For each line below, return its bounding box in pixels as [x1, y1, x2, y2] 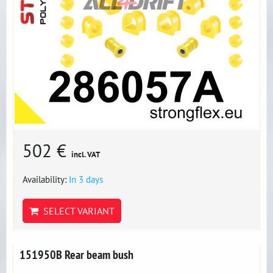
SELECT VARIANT [38, 205, 115, 217]
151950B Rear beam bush [19, 247, 133, 262]
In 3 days [69, 173, 103, 185]
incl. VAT [71, 149, 100, 160]
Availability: [23, 173, 69, 185]
